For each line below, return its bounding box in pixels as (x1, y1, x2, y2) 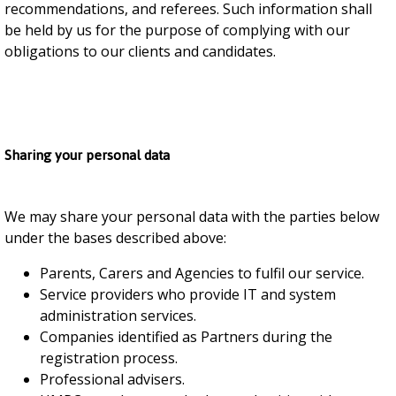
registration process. (40, 348, 178, 368)
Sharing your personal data (4, 141, 170, 169)
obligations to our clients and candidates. (4, 42, 276, 61)
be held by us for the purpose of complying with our (4, 20, 350, 40)
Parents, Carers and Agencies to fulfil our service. (40, 263, 364, 283)
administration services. (40, 306, 196, 325)
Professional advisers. (40, 369, 185, 389)
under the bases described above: (4, 228, 226, 247)
